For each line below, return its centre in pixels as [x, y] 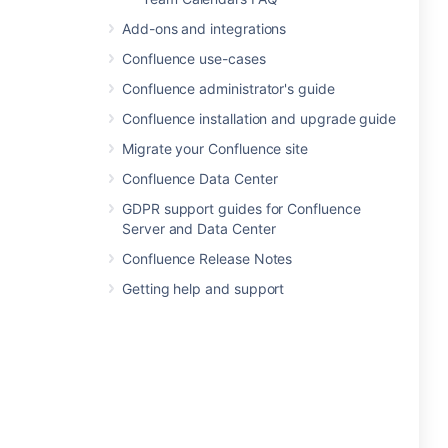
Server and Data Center [199, 228]
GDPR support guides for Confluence [241, 208]
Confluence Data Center [200, 178]
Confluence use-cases [194, 58]
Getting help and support [203, 288]
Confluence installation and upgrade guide [259, 118]
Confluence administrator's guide [228, 88]
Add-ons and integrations [204, 28]
